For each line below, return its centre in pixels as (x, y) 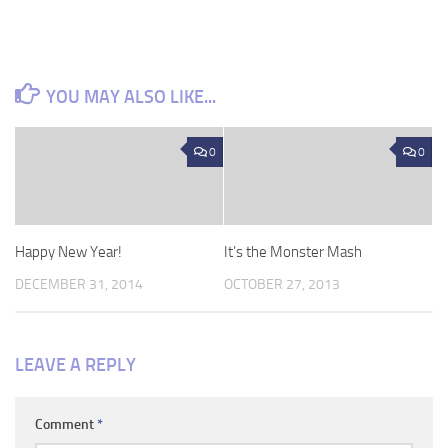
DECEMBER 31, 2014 (79, 284)
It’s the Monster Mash (293, 251)
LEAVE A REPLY (75, 365)
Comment (66, 425)
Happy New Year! (68, 251)
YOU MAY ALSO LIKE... (130, 96)
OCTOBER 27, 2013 (282, 284)
